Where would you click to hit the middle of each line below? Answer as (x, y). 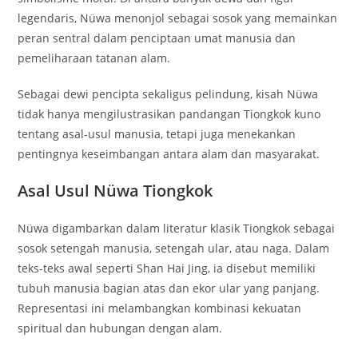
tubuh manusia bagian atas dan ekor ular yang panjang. (169, 288)
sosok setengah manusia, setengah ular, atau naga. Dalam (174, 248)
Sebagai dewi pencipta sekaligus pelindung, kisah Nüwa (168, 93)
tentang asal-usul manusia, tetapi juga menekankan (157, 133)
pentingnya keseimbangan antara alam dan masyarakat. (169, 153)
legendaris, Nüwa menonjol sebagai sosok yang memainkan (178, 18)
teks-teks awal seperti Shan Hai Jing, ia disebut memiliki (167, 268)
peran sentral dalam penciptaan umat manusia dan (157, 38)
